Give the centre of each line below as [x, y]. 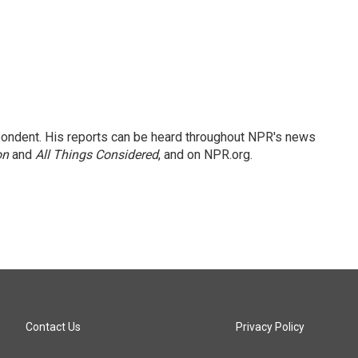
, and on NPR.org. [205, 155]
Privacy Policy [270, 327]
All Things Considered [97, 155]
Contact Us [53, 327]
